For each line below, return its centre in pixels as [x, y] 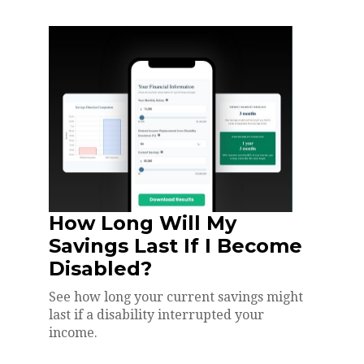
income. [73, 332]
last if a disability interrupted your [156, 314]
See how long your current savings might [176, 297]
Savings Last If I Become [175, 245]
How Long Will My [143, 223]
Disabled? [100, 268]
